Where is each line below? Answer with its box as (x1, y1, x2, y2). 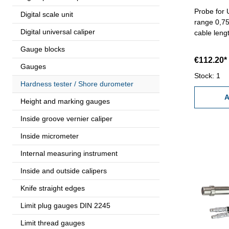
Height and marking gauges (20, 97, 110, 105)
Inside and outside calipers (20, 166, 107, 175)
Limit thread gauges (20, 218, 85, 227)
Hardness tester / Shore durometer (20, 79, 133, 88)
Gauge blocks (20, 44, 65, 53)
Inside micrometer (20, 131, 79, 140)
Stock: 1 (194, 72, 220, 80)
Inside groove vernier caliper (20, 114, 112, 123)
